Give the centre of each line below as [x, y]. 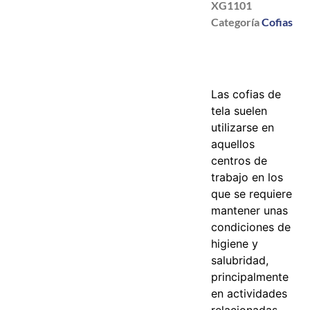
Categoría [236, 22]
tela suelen [239, 111]
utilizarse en [243, 128]
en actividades [249, 294]
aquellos [233, 144]
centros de [239, 161]
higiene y [235, 244]
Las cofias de [246, 94]
